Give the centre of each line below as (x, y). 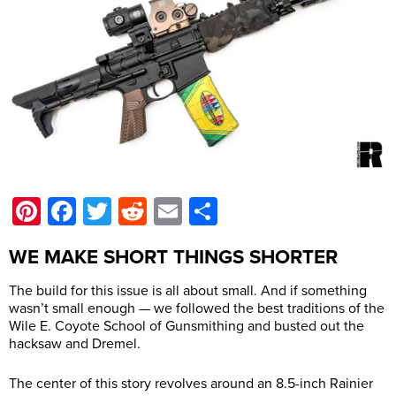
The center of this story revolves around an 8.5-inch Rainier (191, 383)
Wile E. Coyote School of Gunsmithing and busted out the (187, 326)
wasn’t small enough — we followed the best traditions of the (197, 308)
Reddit (186, 211)
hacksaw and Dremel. (75, 343)
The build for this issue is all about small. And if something (188, 290)
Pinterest (95, 211)
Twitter (152, 211)
